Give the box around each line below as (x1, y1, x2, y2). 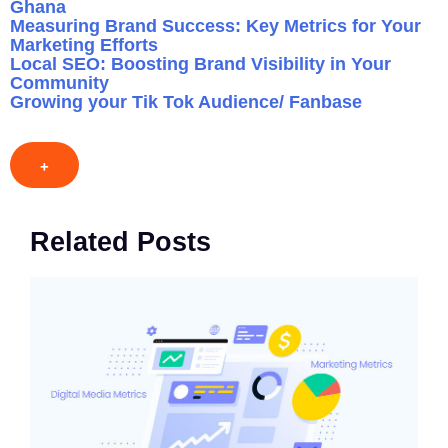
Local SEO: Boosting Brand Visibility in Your (10, 53, 391, 74)
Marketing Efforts (10, 34, 158, 55)
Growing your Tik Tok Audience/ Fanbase (10, 91, 362, 112)
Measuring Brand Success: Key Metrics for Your (10, 15, 421, 36)
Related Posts (30, 226, 211, 257)
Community (10, 72, 109, 93)
